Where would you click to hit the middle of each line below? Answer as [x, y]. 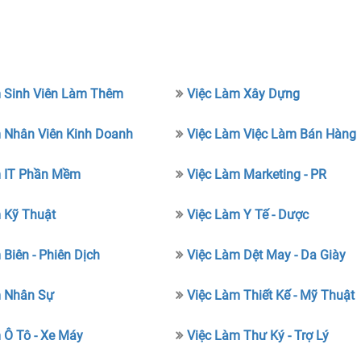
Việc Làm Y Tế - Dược [247, 215]
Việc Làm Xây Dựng [243, 94]
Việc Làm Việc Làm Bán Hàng [271, 134]
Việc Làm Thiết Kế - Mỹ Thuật [270, 295]
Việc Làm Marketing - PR [256, 174]
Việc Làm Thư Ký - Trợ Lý [257, 336]
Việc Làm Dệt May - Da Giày [266, 255]
